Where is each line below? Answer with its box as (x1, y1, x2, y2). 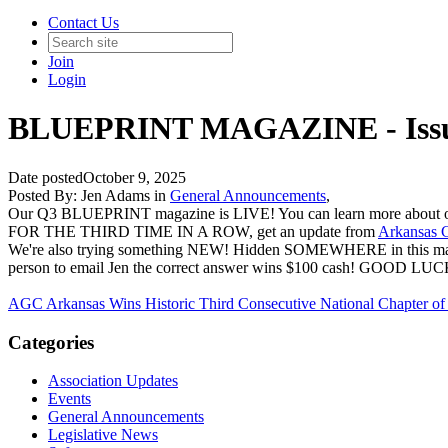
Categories (8, 331, 94, 353)
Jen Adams (81, 186, 150, 204)
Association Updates (48, 372, 178, 390)
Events (48, 390, 91, 408)
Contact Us (48, 14, 119, 31)
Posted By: (8, 186, 81, 204)
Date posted (8, 168, 83, 186)
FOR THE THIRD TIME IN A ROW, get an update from (8, 222, 378, 240)
